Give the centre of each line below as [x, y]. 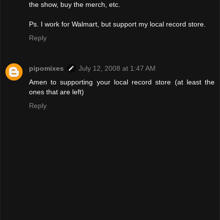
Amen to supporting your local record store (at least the [122, 82]
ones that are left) [56, 92]
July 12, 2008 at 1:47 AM [117, 68]
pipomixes [46, 68]
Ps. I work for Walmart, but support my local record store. [117, 24]
